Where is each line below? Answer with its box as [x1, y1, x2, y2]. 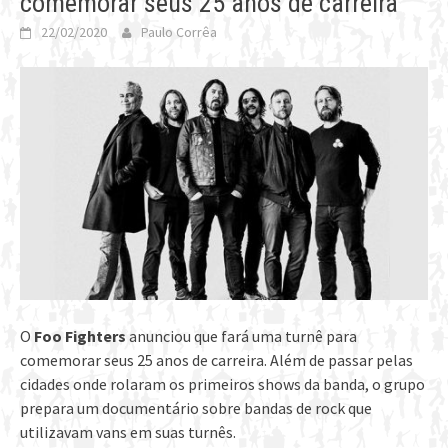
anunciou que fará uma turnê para [126, 326, 357, 347]
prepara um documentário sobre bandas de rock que [20, 398, 372, 419]
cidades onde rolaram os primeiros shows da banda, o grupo [20, 374, 425, 395]
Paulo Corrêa [141, 23, 217, 42]
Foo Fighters [34, 326, 126, 347]
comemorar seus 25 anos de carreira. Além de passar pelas [20, 350, 413, 371]
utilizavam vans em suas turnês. [20, 422, 236, 443]
